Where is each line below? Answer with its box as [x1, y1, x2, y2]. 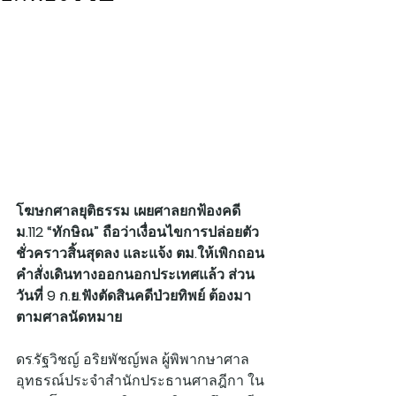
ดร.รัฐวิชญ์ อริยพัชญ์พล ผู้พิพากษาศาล [16, 348, 249, 369]
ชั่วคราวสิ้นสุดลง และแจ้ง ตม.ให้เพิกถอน [16, 242, 264, 263]
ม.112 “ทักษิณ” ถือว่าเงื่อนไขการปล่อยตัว [16, 221, 259, 242]
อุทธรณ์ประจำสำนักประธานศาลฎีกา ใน [16, 369, 264, 391]
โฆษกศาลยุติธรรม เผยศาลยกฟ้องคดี [16, 200, 244, 221]
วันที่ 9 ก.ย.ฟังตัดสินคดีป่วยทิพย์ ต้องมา [16, 285, 251, 306]
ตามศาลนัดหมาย [16, 306, 122, 327]
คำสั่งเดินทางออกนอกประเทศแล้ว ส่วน [16, 263, 255, 285]
